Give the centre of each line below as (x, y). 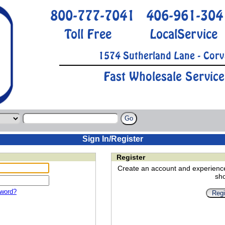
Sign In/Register (113, 139)
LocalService (184, 34)
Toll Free (88, 34)
